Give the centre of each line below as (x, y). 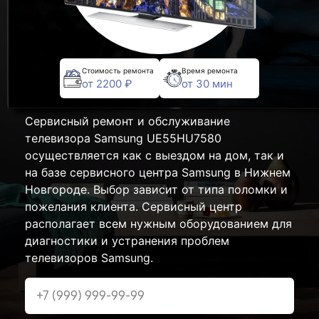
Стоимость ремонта (118, 70)
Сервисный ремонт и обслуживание (127, 121)
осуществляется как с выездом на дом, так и (155, 155)
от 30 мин (207, 83)
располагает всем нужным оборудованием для (158, 224)
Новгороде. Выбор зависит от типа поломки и (156, 189)
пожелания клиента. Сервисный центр (134, 206)
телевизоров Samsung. (89, 258)
